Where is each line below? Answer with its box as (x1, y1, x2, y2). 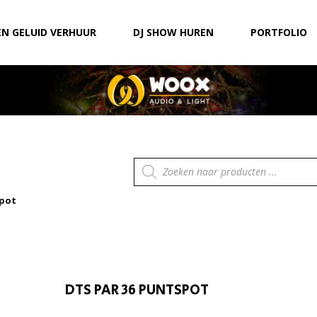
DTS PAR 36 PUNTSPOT (65, 279, 209, 301)
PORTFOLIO (250, 25, 307, 39)
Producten (132, 154, 184, 169)
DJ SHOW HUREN (132, 25, 214, 39)
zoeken (132, 165, 168, 180)
